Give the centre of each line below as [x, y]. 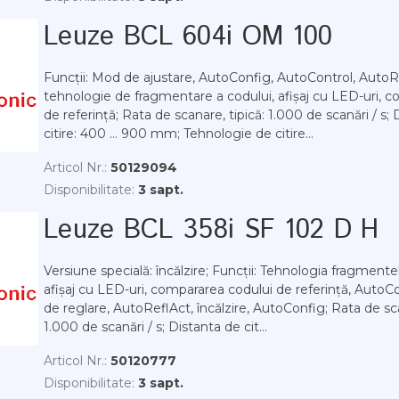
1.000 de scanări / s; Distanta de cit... [155, 327]
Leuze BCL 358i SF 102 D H [212, 230]
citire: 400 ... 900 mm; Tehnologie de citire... [179, 134]
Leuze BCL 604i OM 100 [188, 37]
